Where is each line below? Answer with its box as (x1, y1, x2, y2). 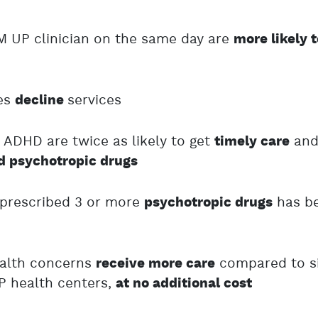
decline (15, 92, 68, 109)
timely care (214, 133, 290, 150)
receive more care (96, 256, 216, 273)
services (67, 92, 122, 109)
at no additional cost (116, 275, 253, 292)
